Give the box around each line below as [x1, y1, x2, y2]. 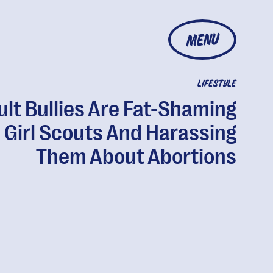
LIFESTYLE [197, 80, 236, 88]
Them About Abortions [35, 144, 236, 169]
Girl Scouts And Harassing [4, 121, 236, 146]
